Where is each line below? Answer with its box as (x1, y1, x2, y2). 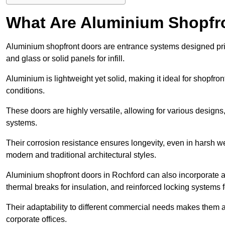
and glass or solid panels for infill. (6, 54, 127, 63)
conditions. (6, 86, 47, 95)
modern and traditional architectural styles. (6, 151, 156, 160)
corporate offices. (6, 215, 67, 224)
